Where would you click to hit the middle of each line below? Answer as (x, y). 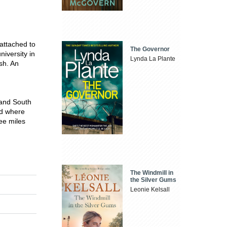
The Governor (150, 49)
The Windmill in (152, 173)
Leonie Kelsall (150, 189)
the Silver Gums (154, 180)
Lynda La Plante (153, 59)
